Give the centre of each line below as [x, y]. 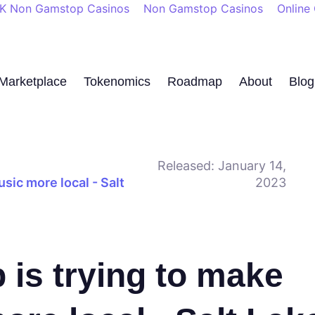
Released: [186, 166]
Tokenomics [117, 82]
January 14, [251, 166]
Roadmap [194, 82]
